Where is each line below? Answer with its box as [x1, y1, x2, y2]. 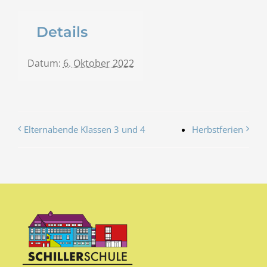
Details [36, 23, 88, 41]
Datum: [27, 57, 61, 70]
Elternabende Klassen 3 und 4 [24, 123, 145, 135]
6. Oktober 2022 [63, 57, 134, 70]
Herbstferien [192, 123, 243, 135]
